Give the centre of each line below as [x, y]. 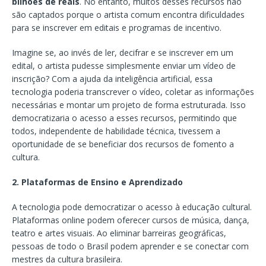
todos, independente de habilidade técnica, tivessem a [116, 131]
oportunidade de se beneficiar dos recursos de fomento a [123, 144]
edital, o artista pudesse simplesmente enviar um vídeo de [124, 65]
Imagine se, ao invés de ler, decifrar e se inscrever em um [123, 52]
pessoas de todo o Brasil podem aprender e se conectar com [130, 246]
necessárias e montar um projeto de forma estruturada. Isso [129, 104]
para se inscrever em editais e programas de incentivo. [117, 27]
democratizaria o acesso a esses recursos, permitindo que [124, 118]
